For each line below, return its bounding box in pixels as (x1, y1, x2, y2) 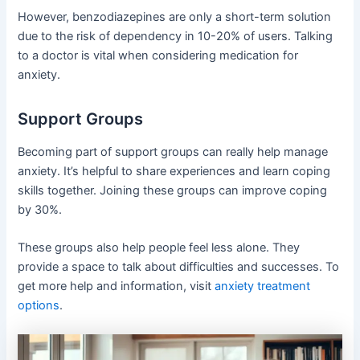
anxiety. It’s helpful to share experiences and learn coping (18, 163, 331, 178)
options (18, 298, 60, 313)
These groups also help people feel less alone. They (18, 240, 301, 256)
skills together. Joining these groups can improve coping (18, 182, 328, 198)
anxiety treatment (215, 279, 311, 294)
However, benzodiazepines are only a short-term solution (18, 9, 332, 24)
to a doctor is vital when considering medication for (18, 47, 299, 63)
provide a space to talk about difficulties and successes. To (18, 260, 340, 275)
